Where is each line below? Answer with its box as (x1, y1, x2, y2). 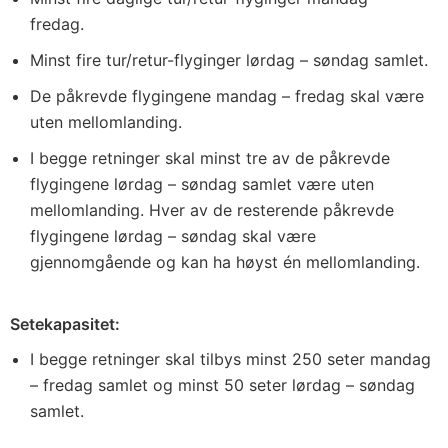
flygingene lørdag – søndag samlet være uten (30, 174, 374, 194)
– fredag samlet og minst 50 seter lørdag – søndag (30, 375, 415, 395)
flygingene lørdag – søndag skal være (30, 226, 316, 246)
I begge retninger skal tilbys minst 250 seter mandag (30, 349, 431, 369)
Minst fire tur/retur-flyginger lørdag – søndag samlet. (30, 50, 428, 70)
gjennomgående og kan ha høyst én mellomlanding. (30, 252, 420, 272)
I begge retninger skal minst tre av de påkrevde (30, 148, 390, 168)
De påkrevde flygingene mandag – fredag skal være (30, 86, 424, 106)
